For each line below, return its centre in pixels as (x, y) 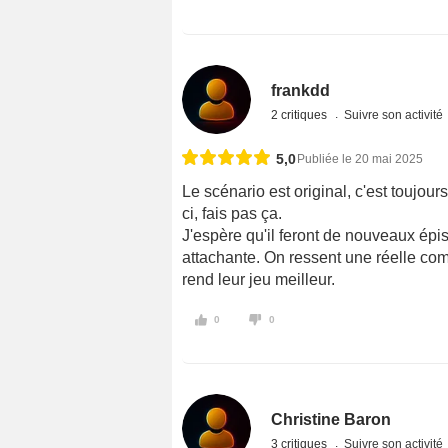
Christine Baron (331, 420)
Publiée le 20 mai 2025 (360, 158)
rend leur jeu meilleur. (258, 279)
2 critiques (301, 114)
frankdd (301, 90)
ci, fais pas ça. (232, 213)
